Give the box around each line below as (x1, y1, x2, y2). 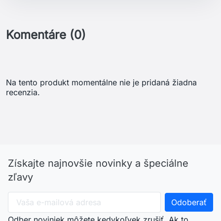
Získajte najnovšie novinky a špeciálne (8, 157, 188, 170)
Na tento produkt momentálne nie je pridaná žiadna (6, 77, 197, 88)
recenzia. (6, 87, 40, 98)
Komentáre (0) (6, 28, 86, 42)
